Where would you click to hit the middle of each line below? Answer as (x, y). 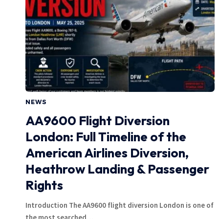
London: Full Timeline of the (106, 136)
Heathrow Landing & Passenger (117, 169)
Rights (44, 185)
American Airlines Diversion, (107, 153)
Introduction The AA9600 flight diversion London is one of (120, 205)
